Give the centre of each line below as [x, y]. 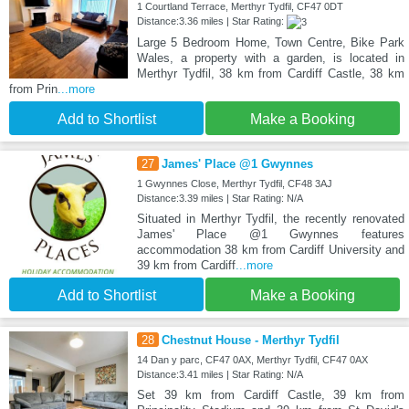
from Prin [33, 89]
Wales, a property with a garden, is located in [270, 58]
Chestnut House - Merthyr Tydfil [250, 340]
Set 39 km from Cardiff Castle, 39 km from [270, 394]
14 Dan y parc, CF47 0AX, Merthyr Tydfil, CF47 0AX [252, 359]
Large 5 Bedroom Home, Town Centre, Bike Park [270, 42]
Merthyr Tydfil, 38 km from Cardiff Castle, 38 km [270, 73]
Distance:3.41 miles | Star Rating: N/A [220, 374]
